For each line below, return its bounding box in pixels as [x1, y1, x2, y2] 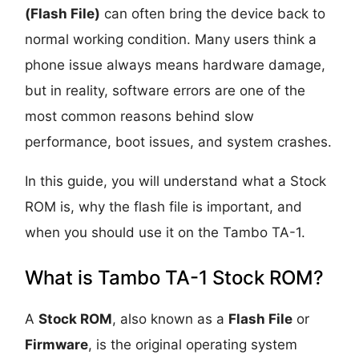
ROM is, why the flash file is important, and [25, 198, 303, 215]
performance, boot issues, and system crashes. [25, 133, 333, 150]
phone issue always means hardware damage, [25, 56, 326, 73]
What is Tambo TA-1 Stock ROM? [25, 265, 325, 289]
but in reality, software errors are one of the [25, 82, 306, 99]
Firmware [25, 336, 89, 353]
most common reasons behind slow [25, 107, 255, 124]
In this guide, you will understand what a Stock [25, 172, 327, 189]
